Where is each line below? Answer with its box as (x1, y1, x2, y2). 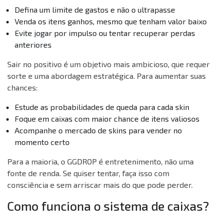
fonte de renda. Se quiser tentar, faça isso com (7, 168, 169, 178)
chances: (7, 83, 37, 92)
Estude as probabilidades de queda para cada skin (15, 102, 189, 112)
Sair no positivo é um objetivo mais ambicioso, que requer (7, 59, 210, 69)
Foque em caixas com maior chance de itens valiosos (15, 114, 200, 124)
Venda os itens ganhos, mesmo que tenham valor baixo (15, 17, 207, 26)
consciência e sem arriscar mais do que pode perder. (7, 180, 193, 190)
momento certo (15, 137, 70, 147)
